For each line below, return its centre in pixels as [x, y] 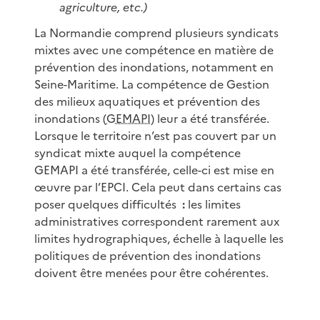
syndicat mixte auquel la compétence [137, 152]
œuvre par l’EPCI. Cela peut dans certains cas [158, 187]
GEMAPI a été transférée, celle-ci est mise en [154, 170]
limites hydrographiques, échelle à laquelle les [159, 238]
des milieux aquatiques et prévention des [147, 101]
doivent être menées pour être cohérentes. [151, 272]
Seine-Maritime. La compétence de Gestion [152, 84]
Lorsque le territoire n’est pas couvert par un [155, 135]
